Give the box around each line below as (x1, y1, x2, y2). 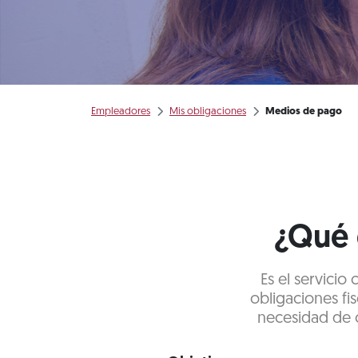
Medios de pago (265, 106, 342, 117)
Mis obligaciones (169, 106, 246, 117)
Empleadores (91, 106, 150, 117)
